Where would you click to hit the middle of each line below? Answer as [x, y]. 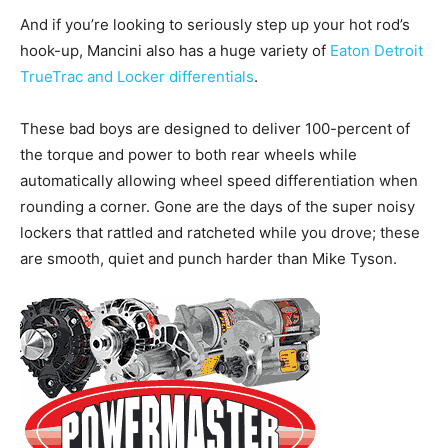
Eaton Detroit [376, 51]
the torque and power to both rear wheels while [188, 155]
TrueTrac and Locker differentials [137, 77]
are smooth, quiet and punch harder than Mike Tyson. [208, 259]
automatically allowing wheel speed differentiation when [219, 181]
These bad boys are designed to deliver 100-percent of [215, 129]
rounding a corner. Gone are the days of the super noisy [217, 207]
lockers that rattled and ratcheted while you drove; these [220, 233]
